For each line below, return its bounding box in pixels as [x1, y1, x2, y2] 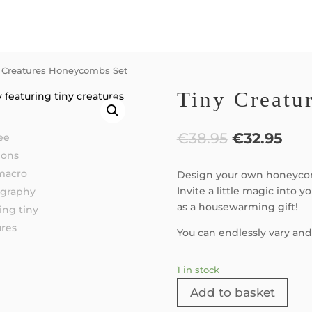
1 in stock [176, 264, 219, 275]
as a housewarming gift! [176, 201, 298, 214]
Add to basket [189, 285, 275, 299]
